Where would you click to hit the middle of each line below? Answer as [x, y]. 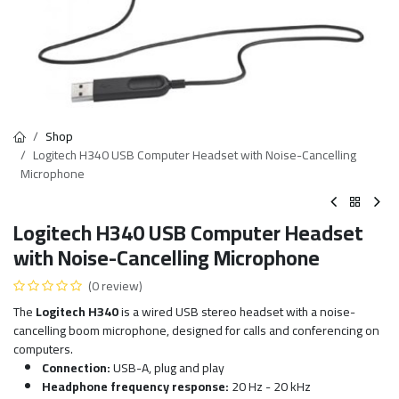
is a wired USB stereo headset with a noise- [237, 312]
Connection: [76, 368]
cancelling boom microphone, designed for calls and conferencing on [196, 330]
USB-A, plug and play [167, 368]
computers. [43, 349]
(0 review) [115, 286]
